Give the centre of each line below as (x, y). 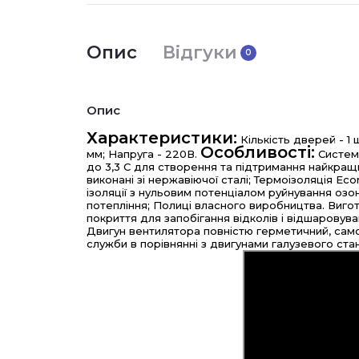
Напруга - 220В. (153, 154)
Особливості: (258, 152)
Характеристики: (162, 138)
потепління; (118, 205)
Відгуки (200, 52)
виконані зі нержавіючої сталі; (169, 179)
